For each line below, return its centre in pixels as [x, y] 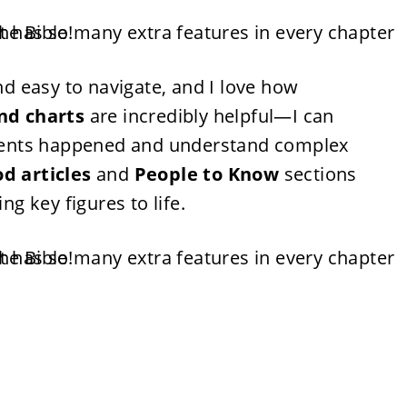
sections [318, 174]
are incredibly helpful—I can [209, 116]
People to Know [207, 174]
